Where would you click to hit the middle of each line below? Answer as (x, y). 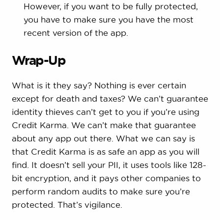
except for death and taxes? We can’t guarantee (110, 98)
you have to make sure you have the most (108, 20)
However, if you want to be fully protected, (110, 6)
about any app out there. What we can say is (103, 138)
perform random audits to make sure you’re (101, 191)
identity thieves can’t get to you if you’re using (105, 111)
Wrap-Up (39, 60)
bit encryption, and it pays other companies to (106, 178)
